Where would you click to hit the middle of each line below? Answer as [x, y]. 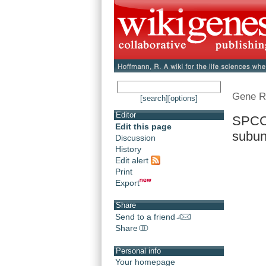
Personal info [138, 251]
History [128, 149]
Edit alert [133, 160]
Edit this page [143, 127]
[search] [154, 99]
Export [127, 183]
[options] [183, 99]
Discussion [135, 138]
